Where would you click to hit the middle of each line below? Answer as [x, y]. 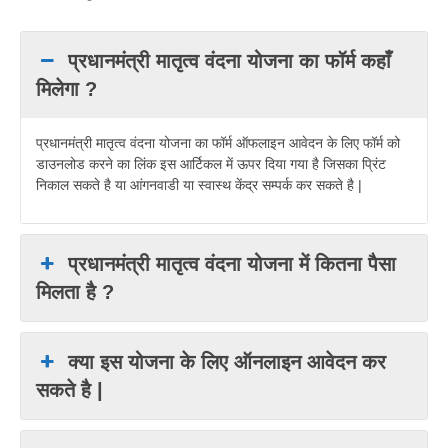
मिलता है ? [75, 292]
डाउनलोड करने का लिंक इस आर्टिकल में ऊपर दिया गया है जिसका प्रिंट [211, 164]
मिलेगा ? [66, 89]
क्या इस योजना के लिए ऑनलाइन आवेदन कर [227, 362]
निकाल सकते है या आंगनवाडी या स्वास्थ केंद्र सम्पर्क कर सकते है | [199, 185]
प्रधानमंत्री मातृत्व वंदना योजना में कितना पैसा [232, 264]
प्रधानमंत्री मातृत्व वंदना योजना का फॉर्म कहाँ [230, 61]
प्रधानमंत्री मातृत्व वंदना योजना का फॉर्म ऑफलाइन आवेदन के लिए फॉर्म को [218, 143]
